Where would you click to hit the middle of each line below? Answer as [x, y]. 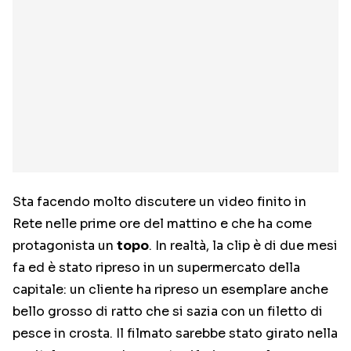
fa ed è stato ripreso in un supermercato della [156, 268]
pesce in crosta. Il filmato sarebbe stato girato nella [175, 333]
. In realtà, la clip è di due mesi [243, 246]
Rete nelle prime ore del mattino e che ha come [162, 224]
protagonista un [65, 246]
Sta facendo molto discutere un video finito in [159, 202]
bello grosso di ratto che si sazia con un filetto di [168, 311]
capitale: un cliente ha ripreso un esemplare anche [170, 289]
